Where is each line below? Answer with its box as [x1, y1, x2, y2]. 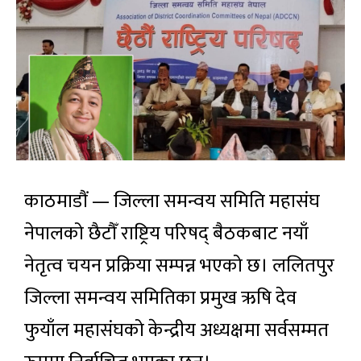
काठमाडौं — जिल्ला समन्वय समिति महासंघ [24, 185, 320, 218]
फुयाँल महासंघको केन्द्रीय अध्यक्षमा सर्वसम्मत [24, 314, 329, 347]
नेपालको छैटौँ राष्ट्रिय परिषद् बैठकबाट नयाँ [24, 218, 309, 251]
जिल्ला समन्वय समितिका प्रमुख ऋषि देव [24, 282, 297, 315]
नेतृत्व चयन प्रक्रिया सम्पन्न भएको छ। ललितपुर [24, 250, 334, 283]
